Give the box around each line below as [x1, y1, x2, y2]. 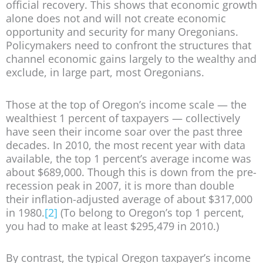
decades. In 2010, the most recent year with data [6, 137, 245, 152]
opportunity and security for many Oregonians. [6, 25, 238, 39]
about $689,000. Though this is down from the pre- [6, 164, 257, 179]
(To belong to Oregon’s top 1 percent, [58, 205, 244, 220]
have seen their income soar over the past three [6, 124, 242, 139]
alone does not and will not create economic [6, 11, 226, 26]
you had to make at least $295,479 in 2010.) [6, 218, 219, 233]
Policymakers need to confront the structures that [6, 38, 251, 53]
